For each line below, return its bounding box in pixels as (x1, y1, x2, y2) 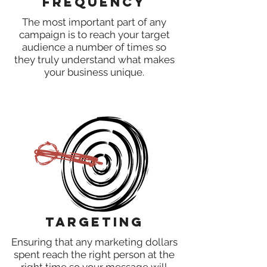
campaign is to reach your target (18, 29, 170, 41)
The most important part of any (22, 16, 166, 28)
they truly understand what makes (14, 54, 175, 66)
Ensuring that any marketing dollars (11, 236, 178, 248)
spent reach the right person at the (14, 249, 175, 260)
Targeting (45, 214, 144, 230)
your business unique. (44, 66, 144, 78)
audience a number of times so (22, 41, 166, 53)
